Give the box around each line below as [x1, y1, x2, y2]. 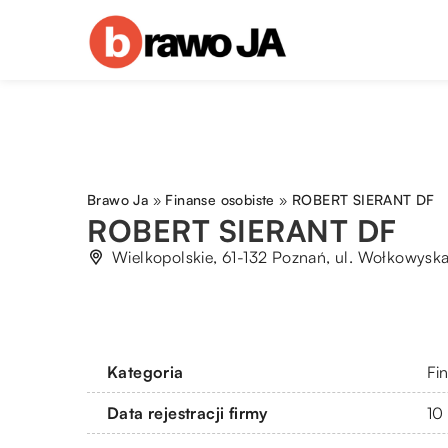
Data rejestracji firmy [107, 402, 268, 423]
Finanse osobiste [165, 190, 275, 208]
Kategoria [107, 361, 184, 382]
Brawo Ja [87, 190, 149, 208]
